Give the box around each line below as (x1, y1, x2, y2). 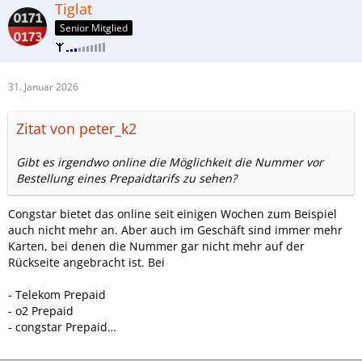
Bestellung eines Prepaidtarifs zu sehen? (16, 170, 237, 186)
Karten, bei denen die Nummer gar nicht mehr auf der (8, 238, 305, 254)
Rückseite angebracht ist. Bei (8, 254, 165, 270)
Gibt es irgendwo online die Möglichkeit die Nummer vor (16, 154, 323, 170)
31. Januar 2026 (8, 79, 78, 94)
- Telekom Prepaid (8, 286, 106, 302)
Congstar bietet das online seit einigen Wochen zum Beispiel (8, 205, 337, 221)
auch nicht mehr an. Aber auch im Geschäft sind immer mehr (8, 221, 343, 238)
